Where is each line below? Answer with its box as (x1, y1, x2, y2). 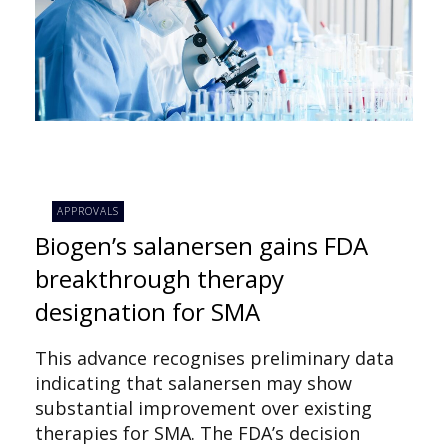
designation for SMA (35, 294, 260, 328)
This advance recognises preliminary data (35, 345, 394, 370)
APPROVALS (57, 204, 120, 219)
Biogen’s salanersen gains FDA (35, 228, 368, 262)
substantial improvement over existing (35, 395, 372, 420)
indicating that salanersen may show (35, 370, 352, 395)
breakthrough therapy (35, 261, 284, 295)
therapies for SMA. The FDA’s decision (35, 420, 360, 445)
